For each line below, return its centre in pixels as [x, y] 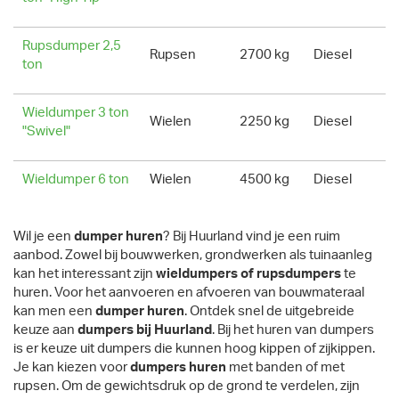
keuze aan [45, 330]
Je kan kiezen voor [72, 368]
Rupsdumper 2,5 [72, 46]
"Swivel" [46, 132]
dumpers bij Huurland [145, 330]
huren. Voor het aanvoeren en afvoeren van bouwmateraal [189, 293]
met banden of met [285, 368]
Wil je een [44, 237]
